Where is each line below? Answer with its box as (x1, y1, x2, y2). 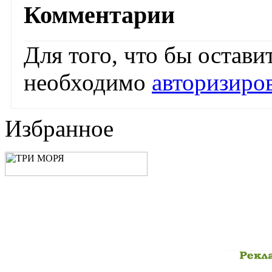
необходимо (24, 69, 152, 96)
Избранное (5, 115, 114, 142)
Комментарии (24, 1, 175, 29)
